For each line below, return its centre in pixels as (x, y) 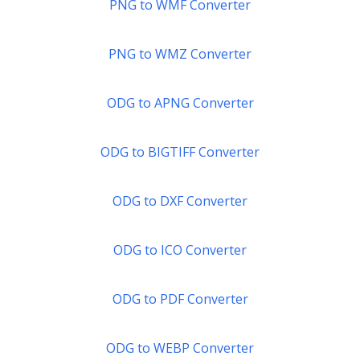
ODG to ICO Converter (180, 250)
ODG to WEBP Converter (180, 348)
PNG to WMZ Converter (180, 54)
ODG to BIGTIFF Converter (180, 152)
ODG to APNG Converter (180, 103)
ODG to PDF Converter (180, 299)
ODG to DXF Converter (180, 201)
